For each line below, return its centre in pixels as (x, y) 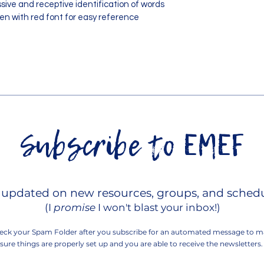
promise (76, 207)
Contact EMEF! (129, 174)
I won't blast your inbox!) (159, 207)
